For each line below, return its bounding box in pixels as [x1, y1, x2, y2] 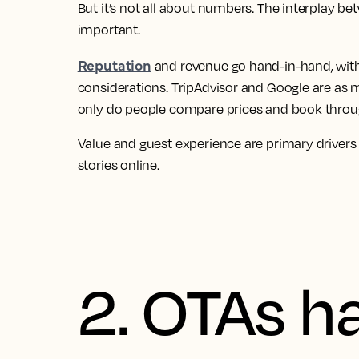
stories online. [77, 157, 159, 173]
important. [77, 22, 140, 38]
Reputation [77, 54, 151, 75]
